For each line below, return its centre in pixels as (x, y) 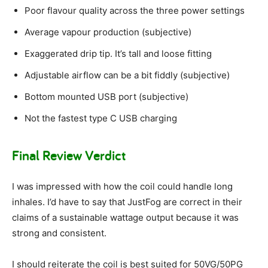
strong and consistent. (59, 233)
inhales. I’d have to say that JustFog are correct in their (127, 202)
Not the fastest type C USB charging (101, 118)
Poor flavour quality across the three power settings (135, 11)
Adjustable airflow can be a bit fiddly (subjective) (127, 75)
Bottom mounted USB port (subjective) (106, 97)
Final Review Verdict (69, 156)
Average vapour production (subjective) (108, 32)
